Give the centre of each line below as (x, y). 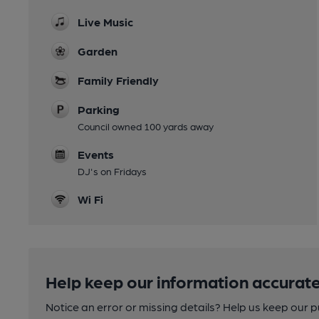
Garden (98, 51)
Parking (99, 109)
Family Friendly (118, 80)
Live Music (105, 21)
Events (96, 154)
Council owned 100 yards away (146, 126)
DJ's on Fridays (112, 171)
